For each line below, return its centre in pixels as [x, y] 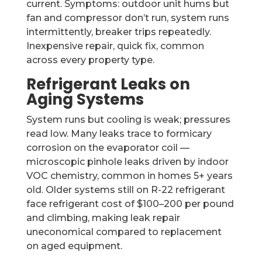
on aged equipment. [74, 246]
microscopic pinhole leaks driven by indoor [127, 162]
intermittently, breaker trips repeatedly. [118, 32]
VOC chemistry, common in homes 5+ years [129, 176]
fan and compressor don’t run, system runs [127, 18]
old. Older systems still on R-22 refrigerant [125, 190]
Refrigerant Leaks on [108, 84]
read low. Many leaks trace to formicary [119, 134]
